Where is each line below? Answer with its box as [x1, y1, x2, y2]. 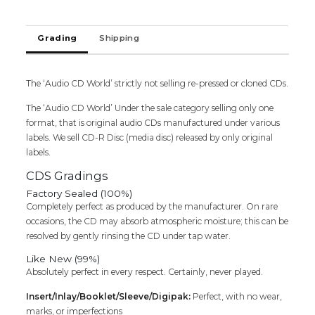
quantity [25, 21, 65, 33]
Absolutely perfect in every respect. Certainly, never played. [26, 266, 264, 277]
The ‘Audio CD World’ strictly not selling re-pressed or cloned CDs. [26, 77, 289, 89]
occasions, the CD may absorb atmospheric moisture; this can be [26, 215, 289, 226]
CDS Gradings [26, 168, 109, 183]
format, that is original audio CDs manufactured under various [26, 117, 281, 128]
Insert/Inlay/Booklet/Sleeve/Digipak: [26, 290, 191, 302]
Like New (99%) [26, 252, 101, 264]
